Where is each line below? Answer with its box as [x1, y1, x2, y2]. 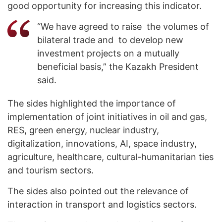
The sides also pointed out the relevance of [7, 186, 189, 197]
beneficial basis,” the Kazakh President [37, 61, 199, 72]
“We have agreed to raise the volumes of [37, 21, 209, 32]
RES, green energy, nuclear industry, [7, 125, 159, 136]
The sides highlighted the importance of [7, 98, 176, 109]
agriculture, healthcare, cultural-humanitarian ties [7, 152, 214, 163]
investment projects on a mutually [37, 48, 179, 59]
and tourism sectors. [7, 165, 94, 176]
